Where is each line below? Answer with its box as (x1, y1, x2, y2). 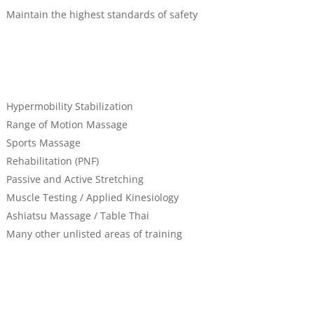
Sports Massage (6, 136, 81, 150)
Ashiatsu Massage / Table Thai (6, 209, 149, 223)
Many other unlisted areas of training (6, 227, 182, 241)
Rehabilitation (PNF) (6, 154, 99, 168)
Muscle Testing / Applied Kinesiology (6, 191, 179, 205)
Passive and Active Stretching (6, 172, 144, 186)
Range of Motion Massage (6, 118, 128, 132)
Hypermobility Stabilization (6, 100, 133, 114)
